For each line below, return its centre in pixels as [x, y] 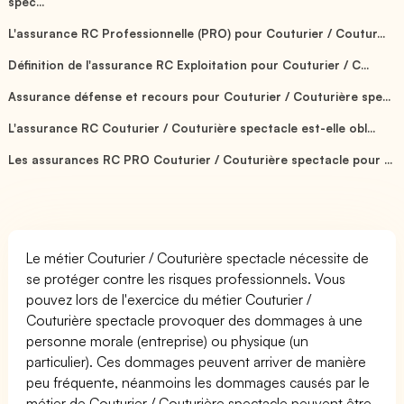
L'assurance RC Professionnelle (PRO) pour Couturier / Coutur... [197, 33]
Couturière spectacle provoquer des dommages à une [195, 320]
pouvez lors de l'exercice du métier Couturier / [169, 299]
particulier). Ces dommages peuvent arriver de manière [197, 361]
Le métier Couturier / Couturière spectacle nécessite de [198, 257]
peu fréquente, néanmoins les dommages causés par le [198, 382]
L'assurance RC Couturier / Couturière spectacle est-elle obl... [192, 128]
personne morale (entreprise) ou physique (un [168, 340]
